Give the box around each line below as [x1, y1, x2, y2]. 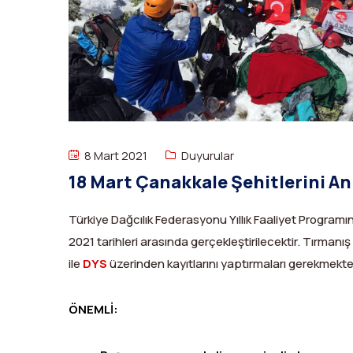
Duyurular [181, 147, 234, 164]
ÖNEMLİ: [69, 300, 118, 318]
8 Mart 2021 [82, 147, 147, 164]
